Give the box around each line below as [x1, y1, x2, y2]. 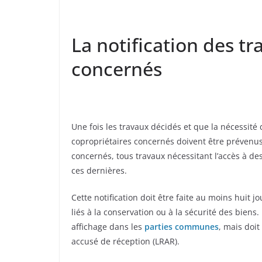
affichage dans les [71, 221, 144, 233]
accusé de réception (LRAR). [71, 236, 180, 247]
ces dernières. [71, 165, 127, 177]
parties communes [144, 221, 219, 233]
